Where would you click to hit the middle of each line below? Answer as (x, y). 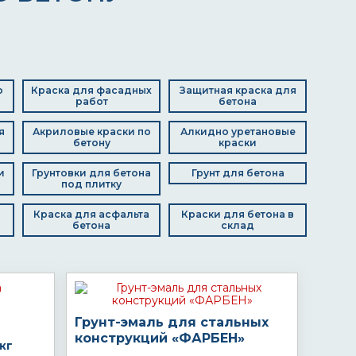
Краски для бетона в (238, 214)
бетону (91, 143)
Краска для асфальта (91, 214)
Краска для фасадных (91, 90)
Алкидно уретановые (238, 132)
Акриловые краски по (91, 132)
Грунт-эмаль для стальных (172, 322)
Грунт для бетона (238, 173)
